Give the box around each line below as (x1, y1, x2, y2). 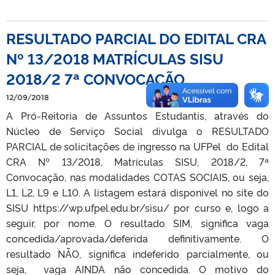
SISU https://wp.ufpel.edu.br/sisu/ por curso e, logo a (6, 200, 269, 214)
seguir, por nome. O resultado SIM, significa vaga (6, 215, 269, 230)
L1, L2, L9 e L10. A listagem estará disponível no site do (6, 185, 269, 199)
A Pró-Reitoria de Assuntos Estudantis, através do (6, 108, 269, 122)
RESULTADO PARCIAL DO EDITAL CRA (6, 27, 266, 48)
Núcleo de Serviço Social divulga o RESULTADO (6, 123, 269, 137)
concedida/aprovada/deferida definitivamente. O (6, 231, 269, 245)
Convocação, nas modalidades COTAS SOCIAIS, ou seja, (6, 169, 269, 184)
